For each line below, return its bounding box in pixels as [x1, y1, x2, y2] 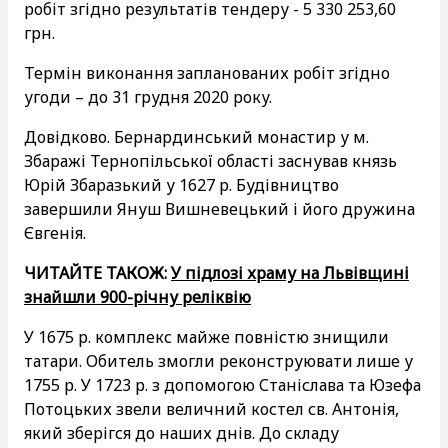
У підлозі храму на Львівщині [171, 261, 409, 284]
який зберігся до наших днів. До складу [24, 421, 339, 444]
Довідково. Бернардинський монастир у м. [24, 125, 369, 148]
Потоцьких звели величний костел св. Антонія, [24, 397, 399, 420]
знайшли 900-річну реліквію [24, 285, 251, 308]
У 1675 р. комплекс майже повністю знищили [24, 325, 389, 348]
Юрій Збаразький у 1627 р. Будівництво [24, 173, 339, 196]
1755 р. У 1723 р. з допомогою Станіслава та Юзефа [24, 373, 421, 396]
